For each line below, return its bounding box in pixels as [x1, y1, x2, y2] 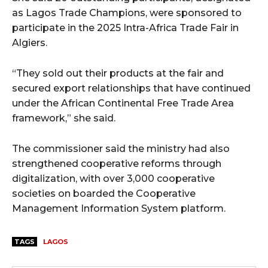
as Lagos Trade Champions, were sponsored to [12, 7, 242, 19]
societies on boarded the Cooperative [12, 187, 196, 199]
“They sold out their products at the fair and [12, 67, 224, 79]
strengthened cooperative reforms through [12, 157, 221, 169]
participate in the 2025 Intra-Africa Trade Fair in [12, 22, 239, 33]
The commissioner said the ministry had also [12, 142, 230, 154]
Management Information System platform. [12, 202, 226, 214]
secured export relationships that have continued [12, 82, 251, 94]
